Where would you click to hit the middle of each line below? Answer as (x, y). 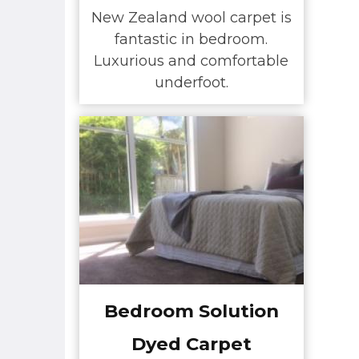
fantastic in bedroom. (191, 40)
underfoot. (191, 83)
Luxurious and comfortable (191, 61)
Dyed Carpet (191, 343)
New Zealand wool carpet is (191, 18)
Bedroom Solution (191, 311)
